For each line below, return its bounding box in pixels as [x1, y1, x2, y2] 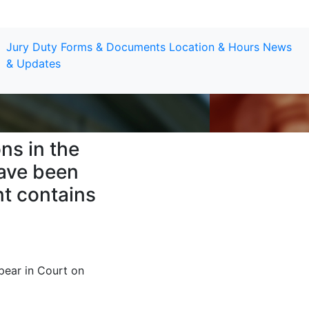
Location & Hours [168, 40, 259, 54]
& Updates [6, 57, 61, 70]
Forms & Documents [60, 40, 166, 54]
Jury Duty [6, 40, 57, 54]
